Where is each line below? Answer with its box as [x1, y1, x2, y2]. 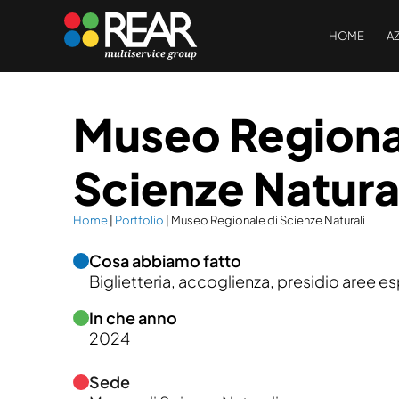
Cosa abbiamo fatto [89, 250, 241, 271]
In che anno [89, 307, 177, 328]
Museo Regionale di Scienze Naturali [171, 213, 365, 227]
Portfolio [115, 213, 164, 227]
